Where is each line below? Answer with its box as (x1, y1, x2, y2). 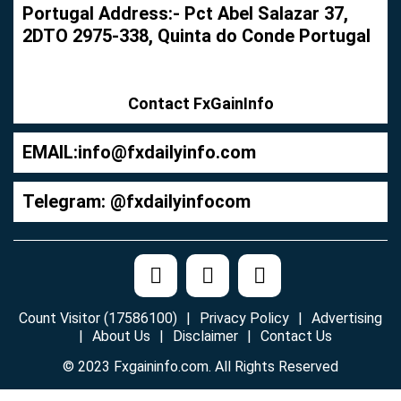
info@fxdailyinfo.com (78, 141, 256, 163)
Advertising (311, 309, 382, 327)
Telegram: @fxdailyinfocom (22, 190, 251, 212)
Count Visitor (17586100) (19, 309, 177, 327)
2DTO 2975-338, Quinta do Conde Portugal (22, 24, 371, 47)
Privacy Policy (200, 309, 289, 327)
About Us (91, 327, 150, 345)
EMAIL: (22, 141, 78, 163)
